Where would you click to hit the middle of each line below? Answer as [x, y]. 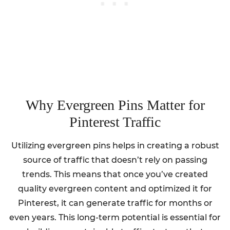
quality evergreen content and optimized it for [115, 189]
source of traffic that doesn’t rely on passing [115, 160]
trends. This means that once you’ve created [115, 175]
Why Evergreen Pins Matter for [115, 105]
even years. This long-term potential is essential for [115, 218]
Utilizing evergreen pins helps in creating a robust [115, 146]
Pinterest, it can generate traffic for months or [115, 203]
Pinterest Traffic [115, 122]
